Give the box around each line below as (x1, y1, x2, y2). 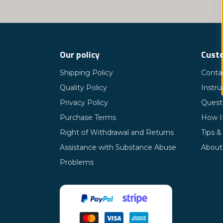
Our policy (60, 48, 100, 61)
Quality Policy (60, 83, 107, 92)
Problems (60, 158, 94, 167)
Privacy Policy (60, 98, 108, 107)
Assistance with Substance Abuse (60, 143, 176, 152)
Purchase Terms (60, 113, 116, 122)
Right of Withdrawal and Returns (60, 128, 174, 137)
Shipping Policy (60, 68, 113, 77)
